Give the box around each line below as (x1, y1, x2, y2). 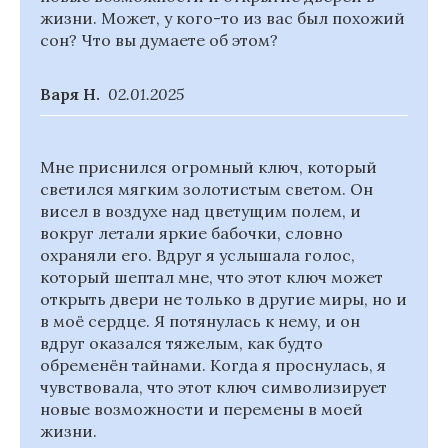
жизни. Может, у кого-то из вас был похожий (40, 8, 405, 28)
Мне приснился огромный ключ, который (40, 157, 377, 177)
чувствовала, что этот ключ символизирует (40, 377, 387, 397)
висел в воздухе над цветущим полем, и (40, 201, 361, 221)
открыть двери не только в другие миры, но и (40, 289, 407, 309)
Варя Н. (40, 84, 100, 104)
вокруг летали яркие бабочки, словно (40, 223, 343, 243)
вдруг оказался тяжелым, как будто (40, 333, 323, 353)
